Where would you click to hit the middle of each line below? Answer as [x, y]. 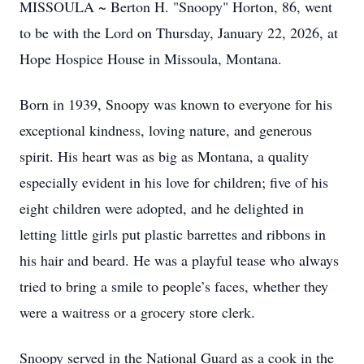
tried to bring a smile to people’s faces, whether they [174, 286]
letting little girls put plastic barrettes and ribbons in [173, 234]
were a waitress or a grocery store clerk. [137, 312]
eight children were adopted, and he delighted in [162, 208]
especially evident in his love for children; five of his [174, 182]
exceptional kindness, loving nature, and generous [166, 130]
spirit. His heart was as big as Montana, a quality [164, 156]
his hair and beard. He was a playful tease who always [179, 260]
